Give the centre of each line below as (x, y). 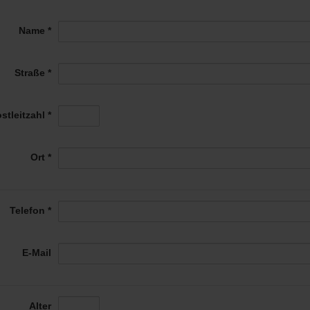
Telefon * (30, 210)
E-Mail (36, 252)
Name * (35, 30)
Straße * (33, 72)
